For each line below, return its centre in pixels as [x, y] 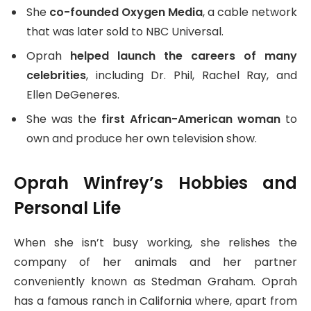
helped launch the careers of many [184, 56]
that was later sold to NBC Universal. [125, 31]
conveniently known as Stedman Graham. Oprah [155, 282]
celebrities [56, 75]
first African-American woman [191, 119]
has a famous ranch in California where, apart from [155, 301]
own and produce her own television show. [142, 138]
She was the [64, 119]
